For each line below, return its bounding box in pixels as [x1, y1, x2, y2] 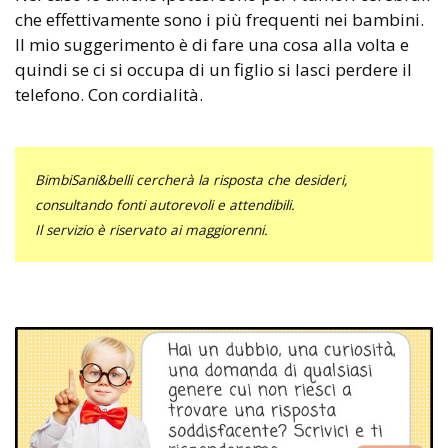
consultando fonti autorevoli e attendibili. [35, 194, 295, 214]
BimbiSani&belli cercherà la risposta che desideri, [35, 169, 348, 189]
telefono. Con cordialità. [15, 82, 203, 106]
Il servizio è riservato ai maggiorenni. [35, 219, 268, 239]
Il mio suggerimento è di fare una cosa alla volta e [15, 32, 409, 56]
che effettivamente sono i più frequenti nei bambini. [15, 7, 424, 31]
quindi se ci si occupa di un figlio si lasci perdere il [15, 57, 412, 81]
